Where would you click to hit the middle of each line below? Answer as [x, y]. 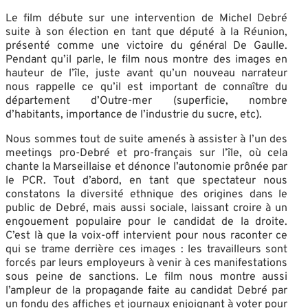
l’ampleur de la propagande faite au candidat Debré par [147, 290]
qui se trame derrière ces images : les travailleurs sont [147, 249]
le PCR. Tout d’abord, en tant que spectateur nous [147, 180]
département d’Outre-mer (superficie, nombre [147, 101]
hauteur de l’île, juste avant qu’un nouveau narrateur [147, 73]
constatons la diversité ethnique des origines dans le [147, 194]
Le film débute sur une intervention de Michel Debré [147, 18]
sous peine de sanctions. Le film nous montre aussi [147, 277]
